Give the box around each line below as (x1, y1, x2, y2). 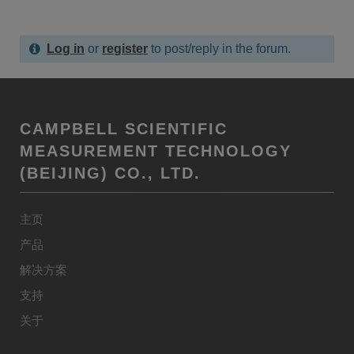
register (102, 42, 149, 55)
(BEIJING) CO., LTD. (20, 164, 201, 182)
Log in (47, 42, 85, 55)
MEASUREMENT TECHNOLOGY (20, 142, 292, 160)
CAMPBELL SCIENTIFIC (20, 120, 228, 137)
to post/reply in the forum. (148, 42, 292, 55)
